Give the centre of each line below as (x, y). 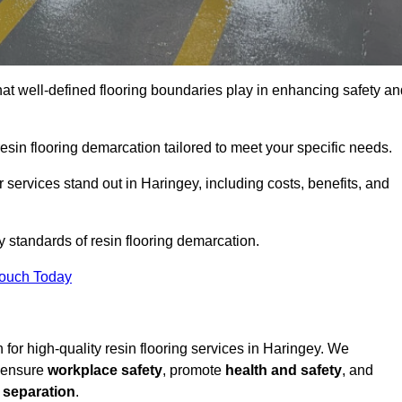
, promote (194, 371)
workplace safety (105, 371)
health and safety (284, 371)
